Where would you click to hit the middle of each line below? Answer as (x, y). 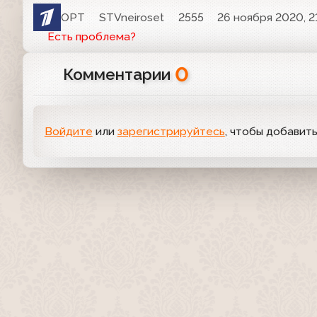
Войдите (68, 132)
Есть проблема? (91, 37)
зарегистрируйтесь (171, 132)
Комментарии (119, 75)
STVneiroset (132, 18)
